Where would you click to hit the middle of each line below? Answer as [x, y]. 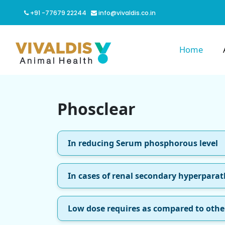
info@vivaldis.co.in [127, 13]
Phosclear [96, 109]
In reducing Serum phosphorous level [143, 143]
